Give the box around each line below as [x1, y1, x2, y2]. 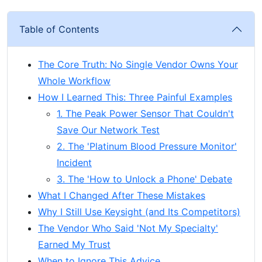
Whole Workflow [38, 75, 111, 87]
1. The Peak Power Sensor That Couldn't [57, 108, 234, 119]
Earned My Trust [38, 239, 111, 250]
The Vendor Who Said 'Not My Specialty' [38, 222, 218, 234]
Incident [57, 157, 92, 168]
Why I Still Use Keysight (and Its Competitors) [38, 206, 240, 218]
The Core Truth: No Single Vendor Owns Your [38, 58, 238, 70]
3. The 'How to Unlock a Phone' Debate [57, 173, 232, 185]
